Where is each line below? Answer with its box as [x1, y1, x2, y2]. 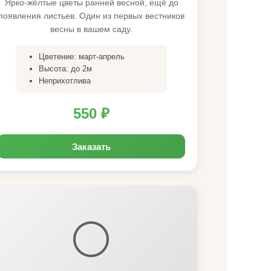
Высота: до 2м [39, 64, 92, 73]
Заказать [72, 140, 111, 153]
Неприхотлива [39, 76, 91, 85]
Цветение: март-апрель [39, 52, 125, 61]
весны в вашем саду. [50, 24, 132, 34]
